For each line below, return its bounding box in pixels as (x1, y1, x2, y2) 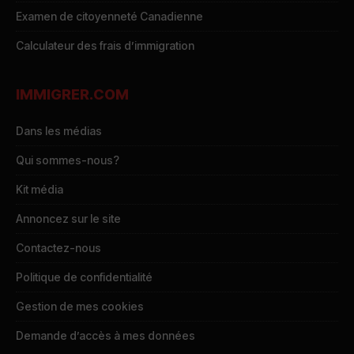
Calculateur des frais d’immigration (16, 39, 194, 53)
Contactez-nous (16, 241, 101, 255)
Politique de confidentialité (16, 270, 153, 284)
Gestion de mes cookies (16, 299, 144, 314)
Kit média (16, 183, 63, 197)
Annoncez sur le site (16, 212, 121, 226)
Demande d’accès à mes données (16, 329, 195, 343)
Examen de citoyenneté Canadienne (16, 9, 203, 24)
